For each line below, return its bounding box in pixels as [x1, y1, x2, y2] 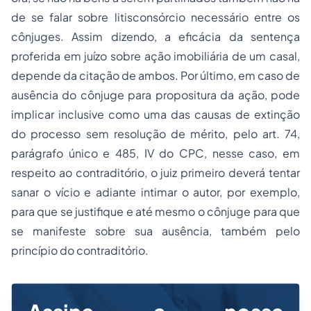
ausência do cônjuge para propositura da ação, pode [11, 87, 300, 102]
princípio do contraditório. [11, 243, 149, 258]
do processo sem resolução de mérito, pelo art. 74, [11, 126, 300, 141]
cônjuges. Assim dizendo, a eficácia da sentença [11, 29, 300, 44]
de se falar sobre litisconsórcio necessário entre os [11, 10, 300, 24]
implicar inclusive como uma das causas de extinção [11, 107, 300, 121]
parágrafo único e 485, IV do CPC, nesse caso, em [11, 146, 300, 160]
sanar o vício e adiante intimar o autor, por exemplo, [11, 185, 300, 199]
